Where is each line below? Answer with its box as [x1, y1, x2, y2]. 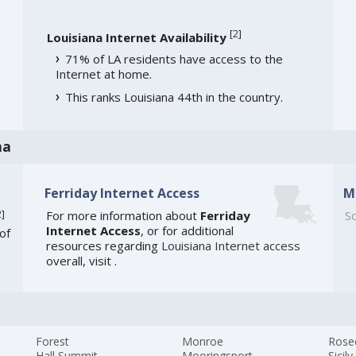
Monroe [182, 334, 224, 350]
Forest [36, 334, 70, 350]
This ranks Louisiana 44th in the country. [64, 89, 283, 106]
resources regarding [45, 238, 161, 254]
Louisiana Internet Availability [46, 29, 226, 46]
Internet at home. [55, 66, 152, 83]
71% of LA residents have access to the [64, 51, 283, 68]
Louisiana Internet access [161, 238, 300, 254]
